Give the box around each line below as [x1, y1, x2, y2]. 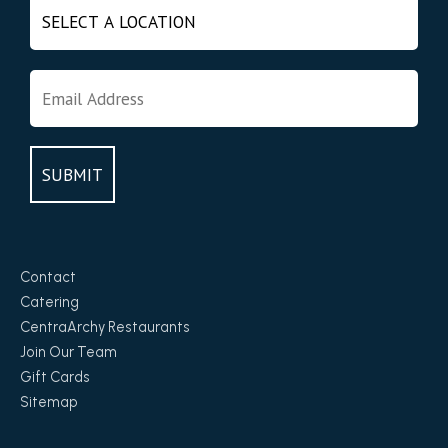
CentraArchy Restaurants [20, 318, 190, 337]
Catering [20, 293, 79, 312]
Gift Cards [20, 368, 90, 387]
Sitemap [20, 393, 78, 412]
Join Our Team [20, 343, 117, 362]
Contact [20, 268, 76, 287]
